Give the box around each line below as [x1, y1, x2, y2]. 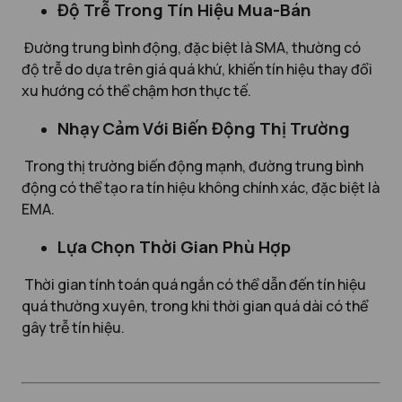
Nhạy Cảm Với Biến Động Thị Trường [57, 116, 350, 140]
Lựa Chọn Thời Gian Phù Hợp [57, 234, 291, 258]
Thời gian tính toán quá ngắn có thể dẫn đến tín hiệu [22, 274, 366, 294]
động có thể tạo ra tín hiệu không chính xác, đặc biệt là [22, 177, 380, 197]
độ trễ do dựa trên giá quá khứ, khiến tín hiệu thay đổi [22, 58, 372, 79]
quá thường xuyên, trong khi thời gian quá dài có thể [22, 295, 368, 316]
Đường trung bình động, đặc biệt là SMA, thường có [22, 37, 361, 57]
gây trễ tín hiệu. [22, 317, 125, 337]
